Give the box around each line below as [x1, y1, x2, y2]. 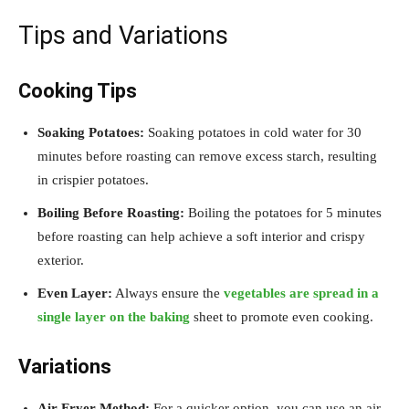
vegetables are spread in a [224, 286, 379, 301]
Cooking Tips [18, 79, 137, 103]
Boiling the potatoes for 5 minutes [184, 205, 382, 221]
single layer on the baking [37, 309, 190, 325]
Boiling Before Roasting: [37, 205, 184, 221]
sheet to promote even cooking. [190, 309, 373, 325]
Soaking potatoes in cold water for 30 [144, 125, 362, 141]
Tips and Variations [18, 21, 228, 51]
